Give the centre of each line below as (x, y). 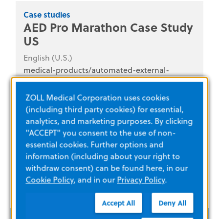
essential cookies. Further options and (95, 144)
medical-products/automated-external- (96, 70)
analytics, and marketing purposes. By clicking (109, 121)
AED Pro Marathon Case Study (108, 27)
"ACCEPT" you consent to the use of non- (101, 133)
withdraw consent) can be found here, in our (107, 168)
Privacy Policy (141, 180)
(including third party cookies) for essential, (105, 109)
